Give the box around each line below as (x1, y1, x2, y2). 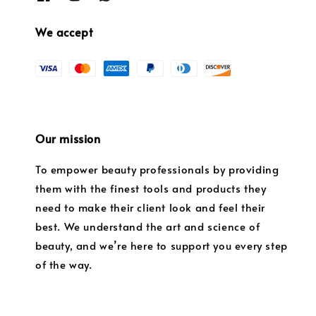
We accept (35, 24, 93, 40)
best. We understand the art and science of (35, 219, 260, 234)
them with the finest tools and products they (35, 181, 267, 196)
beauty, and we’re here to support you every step (35, 238, 288, 253)
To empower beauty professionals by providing (35, 162, 279, 177)
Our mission (35, 130, 101, 147)
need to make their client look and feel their (35, 200, 266, 215)
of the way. (35, 257, 92, 272)
